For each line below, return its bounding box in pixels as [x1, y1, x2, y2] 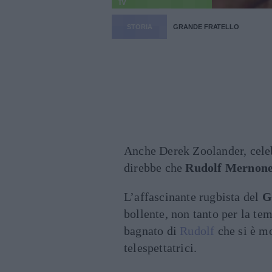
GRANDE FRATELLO [173, 23, 239, 31]
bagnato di [124, 224, 180, 238]
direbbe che [124, 161, 186, 175]
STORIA [127, 23, 152, 31]
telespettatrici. [124, 241, 197, 255]
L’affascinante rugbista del [124, 190, 262, 204]
